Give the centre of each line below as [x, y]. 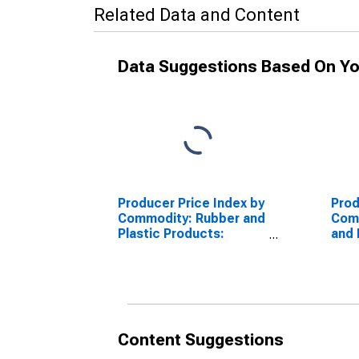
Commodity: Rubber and [192, 218]
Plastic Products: [171, 234]
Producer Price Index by [191, 203]
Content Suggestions [201, 340]
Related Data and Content [197, 15]
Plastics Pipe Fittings [183, 249]
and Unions [151, 264]
